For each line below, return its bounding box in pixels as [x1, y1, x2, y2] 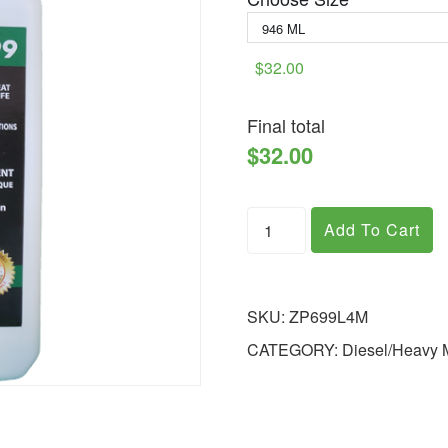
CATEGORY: [247, 337, 343, 361]
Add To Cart [323, 217, 420, 241]
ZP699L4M [289, 304, 369, 328]
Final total [247, 111, 326, 138]
